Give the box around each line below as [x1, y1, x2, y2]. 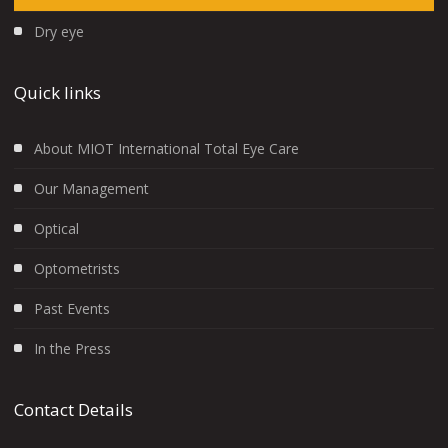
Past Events [34, 298, 111, 318]
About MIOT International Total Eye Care [34, 138, 300, 158]
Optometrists [34, 258, 121, 278]
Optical [34, 218, 80, 238]
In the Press [34, 338, 112, 358]
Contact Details [14, 397, 134, 421]
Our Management [34, 178, 150, 198]
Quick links [14, 80, 102, 104]
